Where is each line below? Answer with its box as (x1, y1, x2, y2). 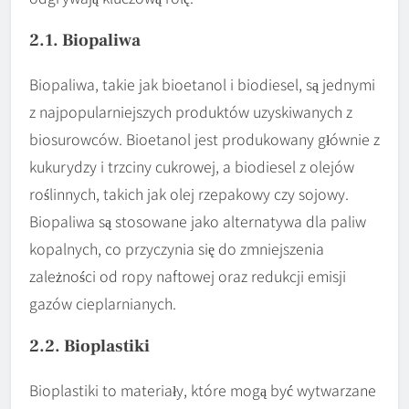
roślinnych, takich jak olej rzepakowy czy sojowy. (29, 182, 349, 204)
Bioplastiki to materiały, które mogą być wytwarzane (29, 378, 376, 401)
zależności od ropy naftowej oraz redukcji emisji (29, 264, 346, 287)
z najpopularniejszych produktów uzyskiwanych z (29, 100, 352, 122)
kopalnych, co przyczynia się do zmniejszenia (29, 236, 324, 259)
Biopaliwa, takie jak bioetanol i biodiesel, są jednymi (29, 72, 375, 95)
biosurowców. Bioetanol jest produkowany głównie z (29, 127, 380, 150)
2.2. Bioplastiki (29, 334, 150, 357)
